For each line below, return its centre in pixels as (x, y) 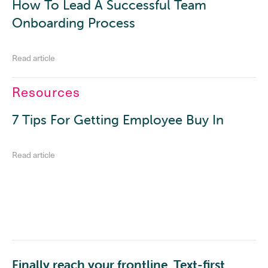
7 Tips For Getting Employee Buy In (118, 120)
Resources (46, 92)
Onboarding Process (74, 23)
